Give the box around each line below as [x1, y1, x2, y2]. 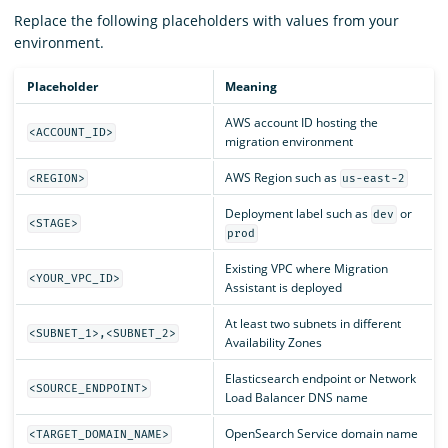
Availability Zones [224, 333, 322, 351]
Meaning [224, 77, 277, 95]
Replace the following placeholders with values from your [14, 10, 399, 30]
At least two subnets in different [224, 314, 401, 332]
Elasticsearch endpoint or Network [224, 369, 416, 387]
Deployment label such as [224, 204, 371, 222]
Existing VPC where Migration [224, 259, 388, 277]
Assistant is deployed [224, 278, 342, 296]
